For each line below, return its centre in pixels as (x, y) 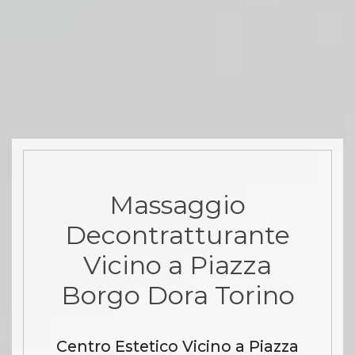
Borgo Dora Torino (177, 296)
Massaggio (177, 205)
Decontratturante (177, 235)
